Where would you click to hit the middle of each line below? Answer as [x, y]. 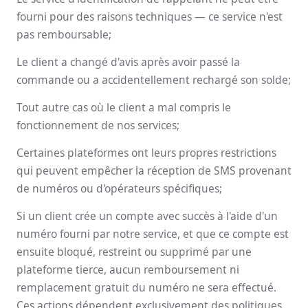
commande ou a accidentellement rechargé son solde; [154, 80]
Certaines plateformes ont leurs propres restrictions [146, 153]
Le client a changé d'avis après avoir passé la [128, 62]
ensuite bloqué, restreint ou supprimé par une [134, 252]
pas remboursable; [64, 34]
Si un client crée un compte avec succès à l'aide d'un [147, 216]
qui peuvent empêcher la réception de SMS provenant [154, 170]
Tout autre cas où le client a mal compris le [124, 107]
